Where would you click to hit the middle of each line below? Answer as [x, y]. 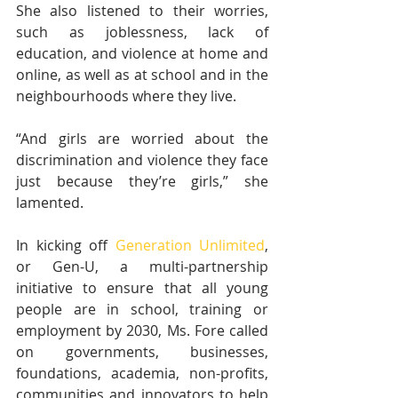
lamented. [50, 203]
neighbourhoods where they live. [126, 96]
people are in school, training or [142, 310]
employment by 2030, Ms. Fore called [142, 331]
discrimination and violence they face [142, 160]
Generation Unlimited [190, 246]
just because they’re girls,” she [142, 182]
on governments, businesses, [142, 352]
